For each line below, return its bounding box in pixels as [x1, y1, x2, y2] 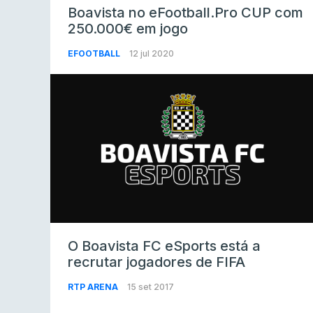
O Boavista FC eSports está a [68, 238, 261, 255]
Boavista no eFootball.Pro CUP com [68, 3, 303, 21]
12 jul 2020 [129, 48, 174, 59]
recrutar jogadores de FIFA [68, 254, 245, 271]
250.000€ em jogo [68, 20, 188, 37]
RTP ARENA [68, 282, 120, 293]
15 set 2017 [127, 282, 174, 293]
